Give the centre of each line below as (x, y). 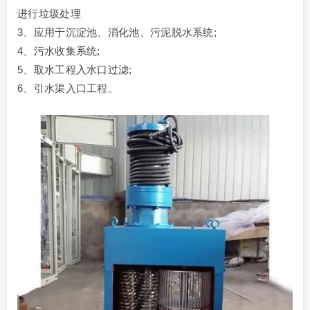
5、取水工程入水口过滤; (75, 70)
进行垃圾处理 (49, 14)
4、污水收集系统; (59, 51)
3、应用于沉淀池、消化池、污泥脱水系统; (117, 33)
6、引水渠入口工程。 (68, 89)
